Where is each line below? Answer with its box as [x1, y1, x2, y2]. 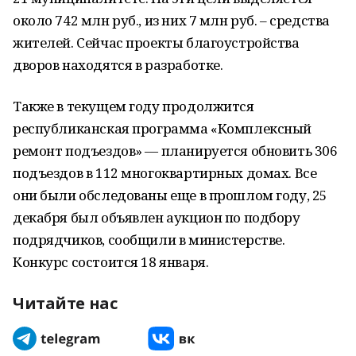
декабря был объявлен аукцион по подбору [13, 208, 300, 226]
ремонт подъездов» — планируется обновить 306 [13, 141, 338, 160]
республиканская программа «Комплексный [13, 119, 312, 137]
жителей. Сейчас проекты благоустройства [13, 33, 300, 52]
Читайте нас [13, 292, 118, 314]
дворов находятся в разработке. [13, 56, 223, 74]
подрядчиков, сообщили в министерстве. [13, 230, 285, 249]
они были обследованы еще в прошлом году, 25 [13, 186, 327, 204]
